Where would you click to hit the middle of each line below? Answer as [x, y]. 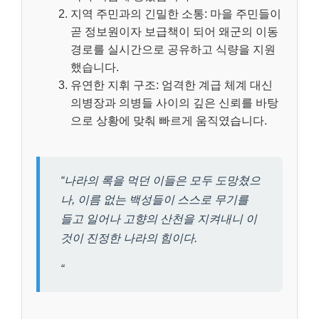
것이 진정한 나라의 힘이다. [129, 238]
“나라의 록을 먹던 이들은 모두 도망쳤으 [160, 180]
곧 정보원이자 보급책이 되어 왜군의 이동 [174, 32]
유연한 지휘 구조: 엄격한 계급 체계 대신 [172, 85]
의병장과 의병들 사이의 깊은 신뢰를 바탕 [174, 103]
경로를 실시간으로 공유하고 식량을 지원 [173, 50]
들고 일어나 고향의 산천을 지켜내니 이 [158, 219]
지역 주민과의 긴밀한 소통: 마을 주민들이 [176, 14]
